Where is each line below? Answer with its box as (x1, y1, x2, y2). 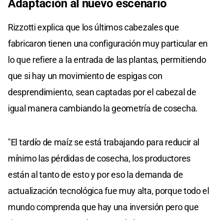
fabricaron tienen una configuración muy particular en (8, 38, 208, 49)
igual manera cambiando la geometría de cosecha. (8, 103, 198, 113)
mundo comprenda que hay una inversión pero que (8, 201, 199, 212)
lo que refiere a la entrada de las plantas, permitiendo (8, 54, 206, 65)
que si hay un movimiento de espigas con (8, 70, 163, 81)
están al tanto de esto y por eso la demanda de (8, 169, 183, 180)
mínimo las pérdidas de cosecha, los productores (8, 153, 191, 164)
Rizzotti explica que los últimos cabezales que (8, 22, 179, 32)
